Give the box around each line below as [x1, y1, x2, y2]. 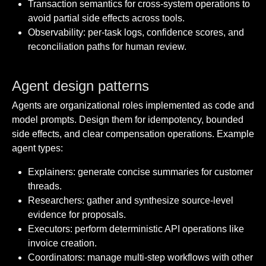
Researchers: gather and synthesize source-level [28, 195, 234, 206]
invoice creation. [28, 238, 97, 249]
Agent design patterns [12, 78, 149, 94]
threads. [28, 181, 62, 192]
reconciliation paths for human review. [28, 42, 187, 52]
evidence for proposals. [28, 210, 126, 220]
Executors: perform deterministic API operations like [28, 224, 245, 235]
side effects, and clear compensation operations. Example [12, 129, 254, 140]
